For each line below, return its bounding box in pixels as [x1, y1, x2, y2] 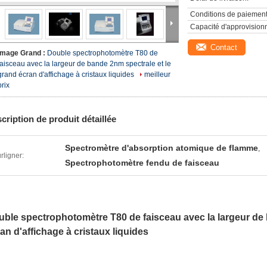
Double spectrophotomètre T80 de [47, 49, 158, 57]
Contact [210, 43, 237, 52]
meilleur [144, 70, 170, 79]
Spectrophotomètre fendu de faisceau [65, 158, 219, 167]
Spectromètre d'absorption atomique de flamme [65, 143, 258, 153]
